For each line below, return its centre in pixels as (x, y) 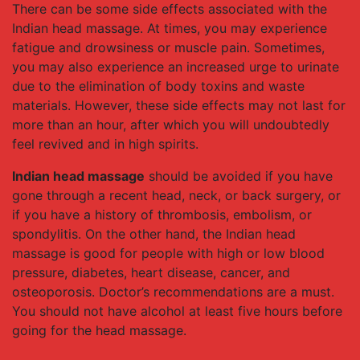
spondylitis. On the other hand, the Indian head (154, 234)
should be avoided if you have (239, 176)
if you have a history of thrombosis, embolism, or (162, 215)
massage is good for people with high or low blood (168, 253)
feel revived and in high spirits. (105, 144)
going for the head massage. (99, 330)
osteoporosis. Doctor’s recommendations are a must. (173, 292)
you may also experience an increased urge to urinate (176, 67)
